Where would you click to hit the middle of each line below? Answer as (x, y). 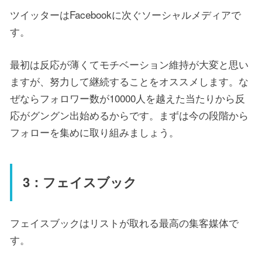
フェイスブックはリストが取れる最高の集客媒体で (124, 223)
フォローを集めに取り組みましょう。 (94, 132)
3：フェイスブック (80, 182)
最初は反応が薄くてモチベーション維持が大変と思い (129, 64)
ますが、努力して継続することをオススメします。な (129, 81)
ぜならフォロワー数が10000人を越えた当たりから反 (127, 98)
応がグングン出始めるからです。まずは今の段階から (129, 115)
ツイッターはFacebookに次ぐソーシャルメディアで (125, 15)
